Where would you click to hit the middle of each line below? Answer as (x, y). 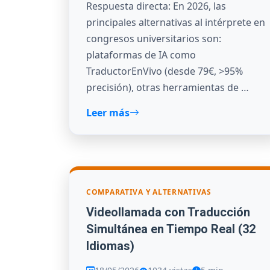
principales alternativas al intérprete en (176, 23)
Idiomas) (110, 246)
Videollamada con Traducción (168, 212)
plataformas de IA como (141, 55)
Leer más (108, 113)
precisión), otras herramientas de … (168, 88)
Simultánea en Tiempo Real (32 (171, 229)
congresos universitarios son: (154, 39)
